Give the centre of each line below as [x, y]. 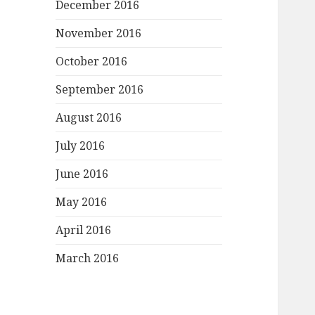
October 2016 [92, 62]
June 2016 [82, 174]
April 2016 [84, 230]
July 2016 [81, 146]
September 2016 [100, 90]
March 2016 [88, 258]
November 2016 [99, 33]
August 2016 [89, 118]
